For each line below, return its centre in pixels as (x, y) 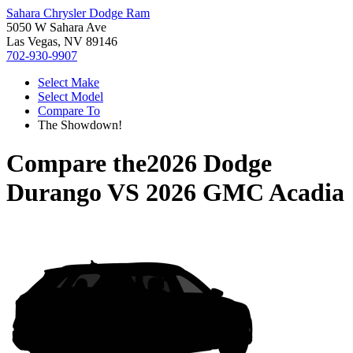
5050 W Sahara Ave (56, 27)
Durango (54, 193)
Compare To (69, 111)
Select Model (71, 97)
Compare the (76, 163)
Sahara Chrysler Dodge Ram (78, 13)
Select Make (69, 82)
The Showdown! (80, 125)
